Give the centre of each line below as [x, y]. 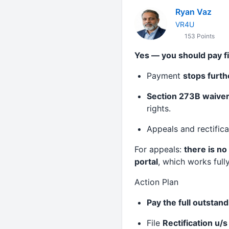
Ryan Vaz [193, 12]
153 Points [199, 36]
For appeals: [159, 149]
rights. [158, 108]
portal [146, 162]
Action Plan [156, 182]
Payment [165, 76]
